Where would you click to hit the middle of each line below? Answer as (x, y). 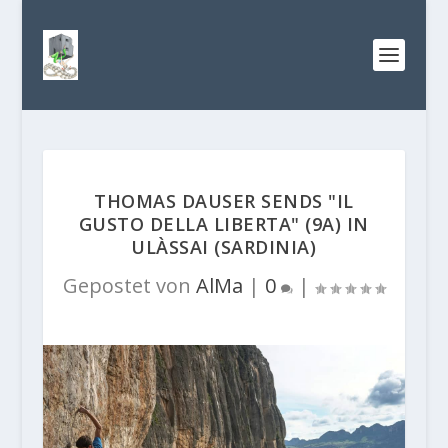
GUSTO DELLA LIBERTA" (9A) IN (223, 224)
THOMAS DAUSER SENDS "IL (224, 201)
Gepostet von (129, 285)
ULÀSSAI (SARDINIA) (224, 247)
